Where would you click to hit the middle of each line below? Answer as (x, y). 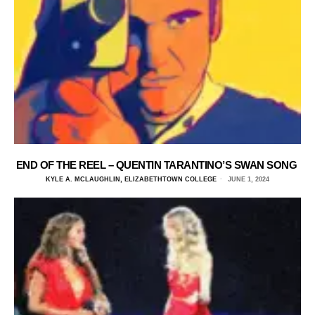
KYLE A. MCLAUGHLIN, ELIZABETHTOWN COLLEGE (131, 179)
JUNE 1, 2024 (247, 179)
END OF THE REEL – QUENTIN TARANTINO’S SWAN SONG (157, 165)
